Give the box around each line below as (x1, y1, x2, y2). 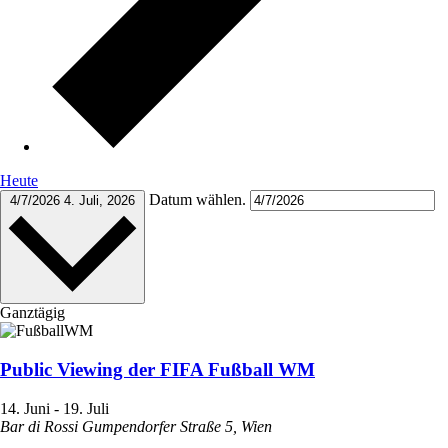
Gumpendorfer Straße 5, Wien (82, 417, 272, 435)
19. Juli (63, 399, 109, 417)
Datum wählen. (149, 191, 250, 209)
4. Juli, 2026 (64, 193, 135, 209)
